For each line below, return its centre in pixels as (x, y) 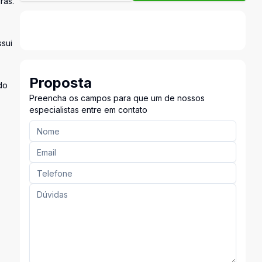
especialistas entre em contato (88, 110)
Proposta (60, 83)
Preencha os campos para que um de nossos (117, 98)
